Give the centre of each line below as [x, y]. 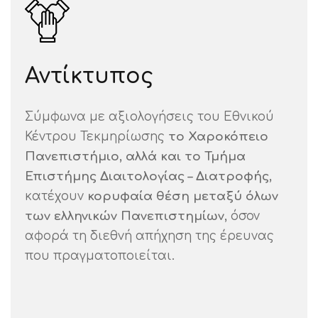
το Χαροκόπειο [218, 136]
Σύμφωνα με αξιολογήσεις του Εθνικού [149, 116]
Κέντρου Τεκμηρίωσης [97, 136]
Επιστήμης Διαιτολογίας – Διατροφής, [148, 176]
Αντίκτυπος [89, 76]
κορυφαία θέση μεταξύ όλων [183, 196]
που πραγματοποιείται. [100, 256]
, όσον [242, 216]
